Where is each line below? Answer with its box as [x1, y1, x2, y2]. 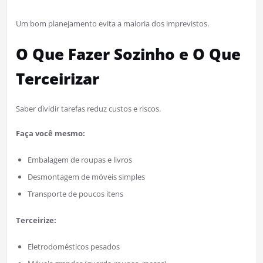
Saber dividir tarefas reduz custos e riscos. [15, 103, 161, 114]
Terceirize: [15, 214, 56, 225]
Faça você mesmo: [15, 127, 85, 139]
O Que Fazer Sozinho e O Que [15, 43, 241, 65]
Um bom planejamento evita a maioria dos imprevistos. [15, 18, 209, 29]
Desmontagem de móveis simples [27, 171, 145, 182]
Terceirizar [15, 68, 99, 89]
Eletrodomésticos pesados [27, 241, 120, 252]
